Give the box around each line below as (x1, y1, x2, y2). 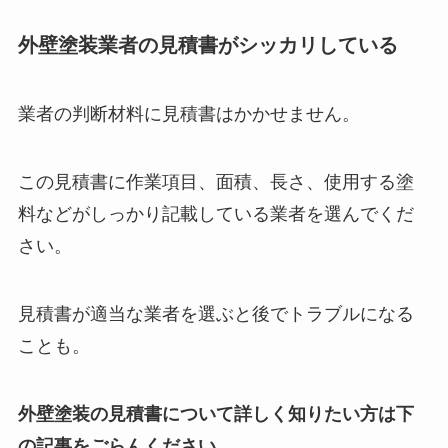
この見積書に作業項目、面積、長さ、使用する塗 (17, 172, 414, 193)
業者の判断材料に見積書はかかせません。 (17, 104, 360, 125)
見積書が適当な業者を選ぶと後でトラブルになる (17, 304, 414, 325)
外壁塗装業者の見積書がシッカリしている (17, 33, 398, 56)
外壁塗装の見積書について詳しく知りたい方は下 (17, 403, 414, 424)
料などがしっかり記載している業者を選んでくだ (17, 204, 414, 225)
